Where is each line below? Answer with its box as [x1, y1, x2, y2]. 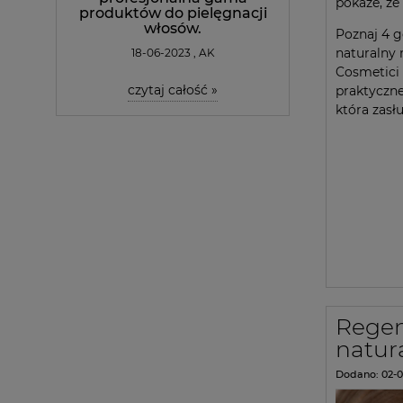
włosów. [144, 19, 201, 37]
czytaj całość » [128, 81, 218, 98]
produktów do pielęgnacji [78, 4, 267, 22]
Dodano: [336, 367, 381, 381]
